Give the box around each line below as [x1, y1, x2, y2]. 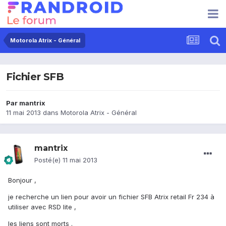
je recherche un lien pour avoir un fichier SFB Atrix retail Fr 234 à [8, 193, 214, 201]
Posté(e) [34, 156, 63, 164]
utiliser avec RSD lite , [8, 203, 76, 211]
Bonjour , [8, 176, 36, 185]
